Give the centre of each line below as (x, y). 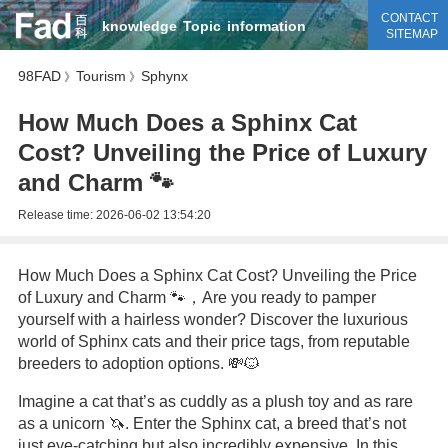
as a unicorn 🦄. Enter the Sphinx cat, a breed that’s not (211, 423)
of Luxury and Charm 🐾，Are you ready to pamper (196, 297)
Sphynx (164, 76)
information (266, 26)
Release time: (56, 215)
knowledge (139, 26)
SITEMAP (411, 34)
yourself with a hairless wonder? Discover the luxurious (212, 319)
